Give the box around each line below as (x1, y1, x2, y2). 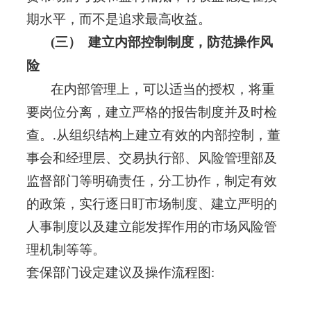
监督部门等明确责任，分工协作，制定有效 (26, 174, 277, 188)
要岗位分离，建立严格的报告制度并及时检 (26, 105, 277, 119)
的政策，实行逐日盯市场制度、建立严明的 (26, 196, 277, 211)
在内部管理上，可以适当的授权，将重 (26, 82, 275, 96)
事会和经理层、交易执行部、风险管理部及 (26, 151, 277, 165)
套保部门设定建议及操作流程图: (26, 265, 215, 280)
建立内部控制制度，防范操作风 (87, 35, 273, 49)
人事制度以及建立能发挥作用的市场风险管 (26, 219, 277, 234)
